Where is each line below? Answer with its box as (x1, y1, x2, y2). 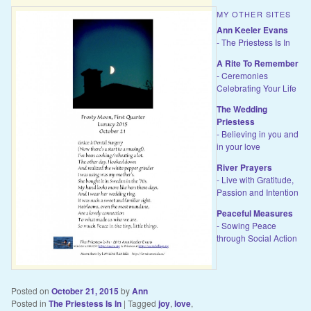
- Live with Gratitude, (216, 173, 294, 185)
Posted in (10, 296, 47, 309)
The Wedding (216, 102, 267, 115)
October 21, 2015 (51, 284, 119, 297)
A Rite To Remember (216, 56, 299, 69)
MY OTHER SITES (216, 8, 292, 19)
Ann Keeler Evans (216, 23, 288, 36)
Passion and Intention (216, 185, 299, 198)
